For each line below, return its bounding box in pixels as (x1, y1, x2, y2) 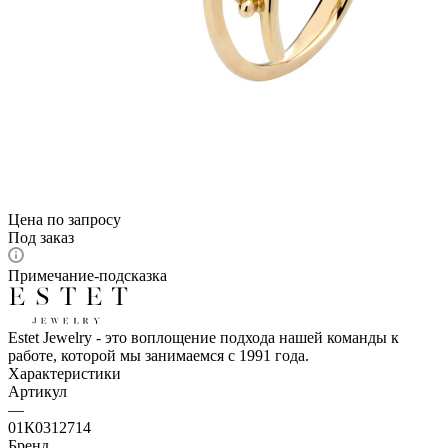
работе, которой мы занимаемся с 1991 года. (8, 346, 309, 364)
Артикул (8, 382, 67, 400)
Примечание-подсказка (8, 266, 167, 284)
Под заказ (8, 228, 74, 246)
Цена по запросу (8, 210, 121, 228)
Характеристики (8, 364, 121, 382)
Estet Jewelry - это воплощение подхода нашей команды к (8, 328, 399, 346)
